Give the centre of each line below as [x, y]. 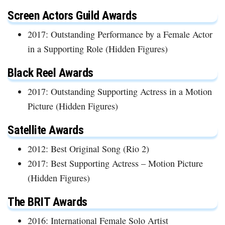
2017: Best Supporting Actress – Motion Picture [115, 163]
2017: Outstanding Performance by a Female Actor [120, 34]
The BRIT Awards [47, 202]
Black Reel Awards [50, 73]
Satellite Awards [46, 130]
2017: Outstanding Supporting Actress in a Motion [120, 91]
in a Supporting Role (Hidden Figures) [98, 48]
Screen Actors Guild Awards [72, 15]
